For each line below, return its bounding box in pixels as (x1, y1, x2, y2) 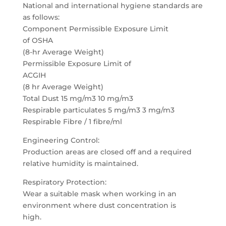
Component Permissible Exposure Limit (22, 24, 168, 33)
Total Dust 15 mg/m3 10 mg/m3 (22, 94, 133, 103)
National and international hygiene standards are (22, 1, 203, 10)
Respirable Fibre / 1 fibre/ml (22, 117, 122, 126)
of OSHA (22, 36, 53, 45)
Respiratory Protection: (22, 178, 106, 187)
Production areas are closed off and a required (22, 147, 192, 156)
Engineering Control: (22, 136, 99, 145)
